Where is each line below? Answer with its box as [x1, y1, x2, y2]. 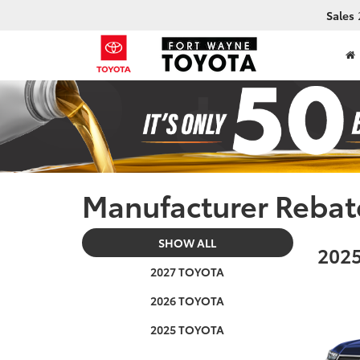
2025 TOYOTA [150, 321, 225, 337]
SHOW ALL [158, 234, 217, 251]
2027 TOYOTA [150, 263, 225, 280]
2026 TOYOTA [150, 292, 225, 309]
